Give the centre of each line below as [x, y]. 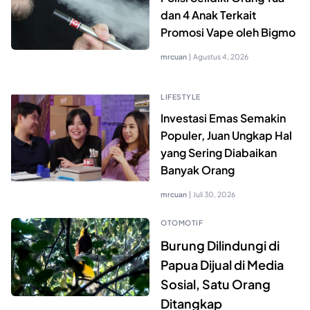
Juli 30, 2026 [214, 194]
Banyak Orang [198, 170]
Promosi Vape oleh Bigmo [228, 33]
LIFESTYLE [181, 97]
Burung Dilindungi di [220, 246]
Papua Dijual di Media [222, 265]
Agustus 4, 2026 [221, 57]
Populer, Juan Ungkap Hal [226, 136]
